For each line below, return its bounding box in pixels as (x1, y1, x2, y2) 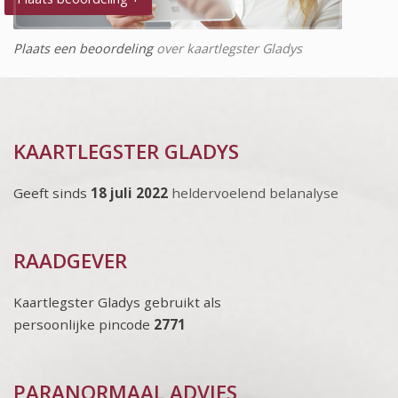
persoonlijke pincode (13, 315, 150, 333)
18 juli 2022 (91, 184, 171, 202)
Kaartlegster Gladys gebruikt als (13, 293, 221, 311)
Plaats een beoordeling (13, 40, 153, 57)
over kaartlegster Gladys (153, 40, 302, 57)
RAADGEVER (13, 247, 127, 275)
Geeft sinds (13, 184, 91, 202)
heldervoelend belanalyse (171, 184, 338, 202)
